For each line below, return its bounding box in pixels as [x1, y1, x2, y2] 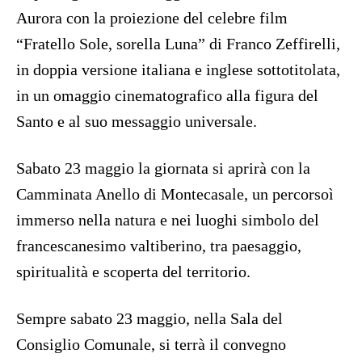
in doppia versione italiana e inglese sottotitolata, [16, 61, 340, 79]
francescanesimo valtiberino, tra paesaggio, [16, 237, 301, 255]
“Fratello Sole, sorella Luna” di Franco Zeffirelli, [16, 35, 340, 53]
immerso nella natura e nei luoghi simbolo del [16, 211, 319, 229]
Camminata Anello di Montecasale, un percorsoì [16, 185, 334, 204]
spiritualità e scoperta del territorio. [16, 263, 250, 281]
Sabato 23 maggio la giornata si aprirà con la [16, 159, 310, 178]
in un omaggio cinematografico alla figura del [16, 86, 318, 105]
